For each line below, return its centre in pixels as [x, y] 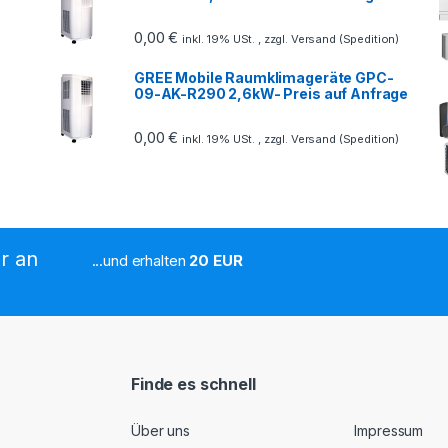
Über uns [160, 431]
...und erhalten [140, 261]
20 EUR [216, 261]
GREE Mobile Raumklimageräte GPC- [264, 78]
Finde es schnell [193, 384]
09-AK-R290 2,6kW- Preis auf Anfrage [271, 94]
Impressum [389, 431]
